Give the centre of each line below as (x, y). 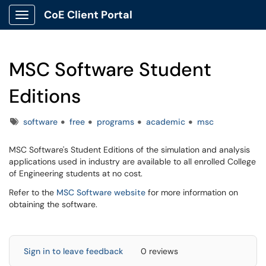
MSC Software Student (110, 69)
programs (115, 122)
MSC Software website (101, 192)
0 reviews (159, 251)
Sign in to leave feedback (73, 251)
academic (166, 122)
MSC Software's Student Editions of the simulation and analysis (129, 150)
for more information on (192, 192)
